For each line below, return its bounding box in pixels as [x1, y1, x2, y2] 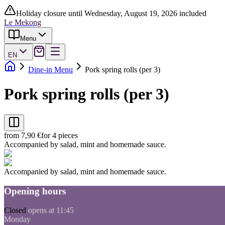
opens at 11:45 [28, 206, 74, 215]
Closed [4, 206, 26, 215]
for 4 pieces [41, 131, 78, 140]
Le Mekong [4, 18, 41, 27]
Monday [4, 215, 31, 224]
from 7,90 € [4, 131, 41, 140]
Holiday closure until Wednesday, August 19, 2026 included [16, 9, 206, 18]
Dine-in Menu [28, 65, 73, 74]
